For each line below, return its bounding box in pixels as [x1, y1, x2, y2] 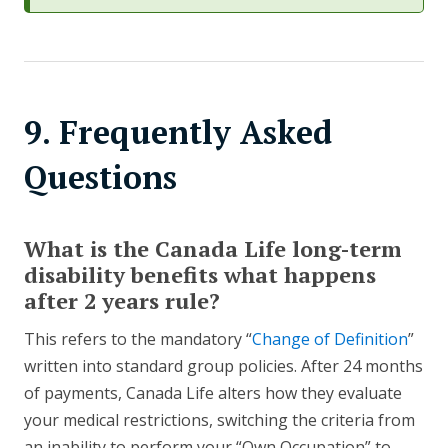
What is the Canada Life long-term [24, 234, 402, 264]
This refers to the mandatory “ [24, 328, 252, 351]
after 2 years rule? [24, 286, 220, 316]
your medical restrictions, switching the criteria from [24, 409, 415, 432]
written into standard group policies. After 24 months [24, 355, 423, 378]
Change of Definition [252, 328, 408, 351]
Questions [24, 156, 177, 199]
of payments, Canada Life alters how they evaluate [24, 382, 402, 405]
